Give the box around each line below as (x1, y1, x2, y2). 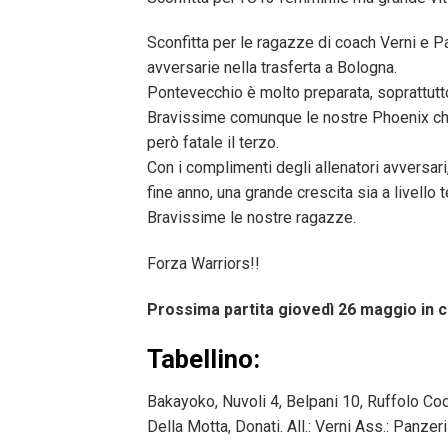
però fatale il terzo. (147, 133, 279, 153)
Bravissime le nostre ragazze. (147, 208, 356, 228)
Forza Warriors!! (147, 254, 260, 274)
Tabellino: (147, 343, 260, 374)
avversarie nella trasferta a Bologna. (147, 58, 397, 78)
